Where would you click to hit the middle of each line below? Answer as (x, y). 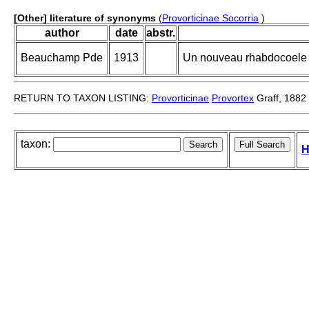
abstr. (161, 33)
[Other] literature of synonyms (85, 18)
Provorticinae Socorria (210, 18)
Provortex (233, 98)
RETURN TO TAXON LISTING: (83, 98)
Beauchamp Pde (62, 58)
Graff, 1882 (280, 98)
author (62, 33)
